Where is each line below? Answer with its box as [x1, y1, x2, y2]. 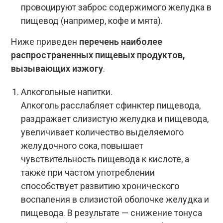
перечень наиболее [79, 36, 163, 47]
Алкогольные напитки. [21, 87, 113, 97]
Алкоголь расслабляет [21, 100, 116, 111]
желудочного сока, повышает [21, 140, 144, 151]
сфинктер [115, 100, 155, 111]
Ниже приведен [11, 36, 80, 47]
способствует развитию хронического [21, 181, 180, 191]
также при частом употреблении [21, 167, 155, 178]
